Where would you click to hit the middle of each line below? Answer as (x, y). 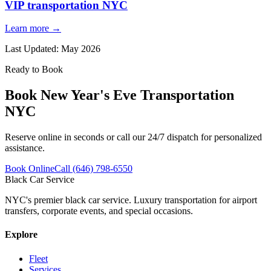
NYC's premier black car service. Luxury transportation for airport (131, 200)
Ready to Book (34, 70)
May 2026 (81, 49)
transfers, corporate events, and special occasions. (99, 211)
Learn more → (33, 28)
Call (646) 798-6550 (93, 169)
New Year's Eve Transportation (137, 95)
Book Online (30, 169)
